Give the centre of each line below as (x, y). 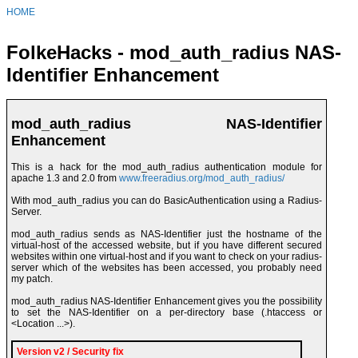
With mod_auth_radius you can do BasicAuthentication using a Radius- (167, 201)
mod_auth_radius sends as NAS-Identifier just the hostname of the (167, 235)
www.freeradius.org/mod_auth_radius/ (202, 179)
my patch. (32, 279)
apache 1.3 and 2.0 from (65, 179)
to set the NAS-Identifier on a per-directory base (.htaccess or (167, 313)
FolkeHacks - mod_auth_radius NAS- (174, 53)
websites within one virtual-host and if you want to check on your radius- (167, 257)
